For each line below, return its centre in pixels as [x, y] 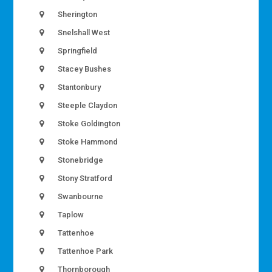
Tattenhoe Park [85, 251]
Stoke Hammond [87, 142]
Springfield [77, 51]
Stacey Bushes [84, 69]
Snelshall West [83, 33]
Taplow [70, 215]
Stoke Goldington [88, 124]
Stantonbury [79, 87]
